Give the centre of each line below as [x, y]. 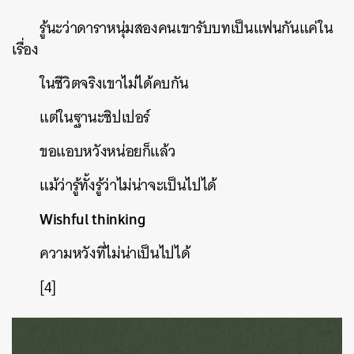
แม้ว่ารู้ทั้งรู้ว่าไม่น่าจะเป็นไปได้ [128, 185]
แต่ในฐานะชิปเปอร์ [95, 117]
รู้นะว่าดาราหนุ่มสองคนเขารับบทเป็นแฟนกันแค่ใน [186, 28]
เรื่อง [25, 49]
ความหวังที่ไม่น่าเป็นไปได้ [115, 253]
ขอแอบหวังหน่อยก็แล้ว [108, 151]
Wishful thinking [92, 219]
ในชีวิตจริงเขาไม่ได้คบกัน [114, 83]
